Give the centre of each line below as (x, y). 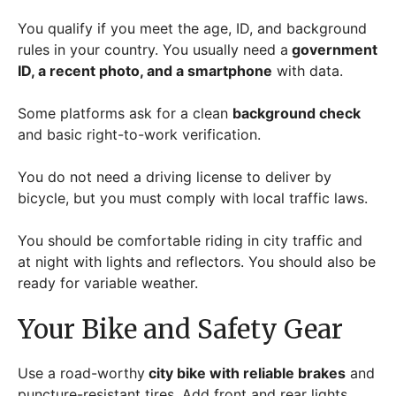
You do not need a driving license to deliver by (175, 177)
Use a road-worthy (81, 373)
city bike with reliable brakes (245, 373)
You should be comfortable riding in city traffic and (190, 240)
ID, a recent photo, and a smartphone (145, 71)
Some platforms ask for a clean (125, 113)
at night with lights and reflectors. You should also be (197, 262)
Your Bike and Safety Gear (180, 329)
